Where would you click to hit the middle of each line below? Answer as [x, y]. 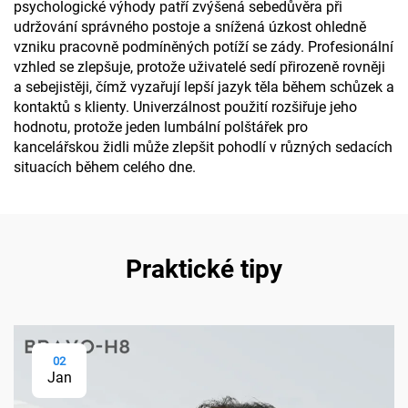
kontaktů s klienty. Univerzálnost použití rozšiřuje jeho [185, 107]
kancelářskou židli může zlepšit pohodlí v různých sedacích [203, 147]
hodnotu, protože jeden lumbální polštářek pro [161, 127]
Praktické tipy [204, 269]
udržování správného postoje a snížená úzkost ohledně [190, 27]
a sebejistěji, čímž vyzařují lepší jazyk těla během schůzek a [204, 87]
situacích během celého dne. [105, 167]
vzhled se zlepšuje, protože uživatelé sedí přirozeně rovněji [199, 67]
